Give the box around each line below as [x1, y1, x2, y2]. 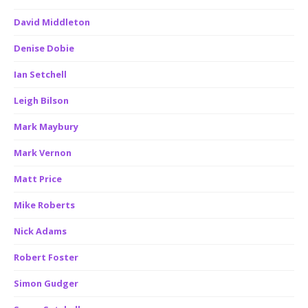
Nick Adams [14, 225, 67, 237]
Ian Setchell [14, 68, 67, 80]
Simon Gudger [14, 277, 78, 289]
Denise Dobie [14, 42, 74, 54]
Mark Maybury [14, 120, 78, 133]
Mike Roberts [14, 199, 75, 211]
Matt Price [14, 173, 62, 185]
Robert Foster [14, 251, 78, 263]
